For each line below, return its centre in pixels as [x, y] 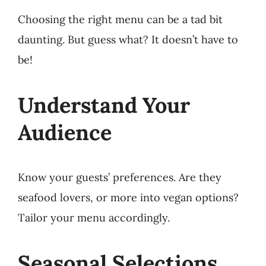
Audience [64, 132]
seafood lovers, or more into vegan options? [128, 197]
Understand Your [104, 105]
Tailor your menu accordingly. [94, 217]
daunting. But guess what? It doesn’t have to [128, 39]
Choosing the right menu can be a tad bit [120, 19]
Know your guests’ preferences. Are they [119, 177]
